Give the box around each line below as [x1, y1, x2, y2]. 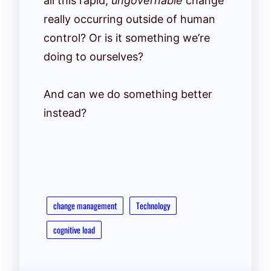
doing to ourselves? [44, 50, 143, 63]
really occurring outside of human [44, 12, 215, 25]
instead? [44, 106, 87, 119]
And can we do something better [44, 87, 212, 100]
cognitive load [53, 223, 95, 236]
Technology [136, 198, 170, 212]
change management [53, 198, 117, 212]
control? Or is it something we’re [44, 31, 210, 44]
